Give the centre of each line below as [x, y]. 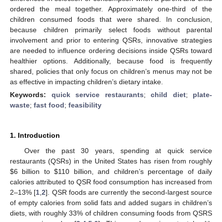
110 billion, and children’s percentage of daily [135, 171]
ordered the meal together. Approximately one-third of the [111, 9]
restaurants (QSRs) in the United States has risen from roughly [111, 161]
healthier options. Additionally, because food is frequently [111, 61]
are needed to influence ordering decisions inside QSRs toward [111, 50]
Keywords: [31, 94]
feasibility [85, 105]
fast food [49, 105]
